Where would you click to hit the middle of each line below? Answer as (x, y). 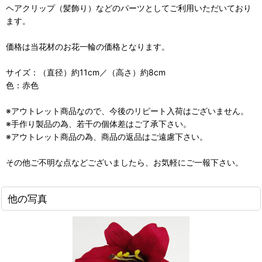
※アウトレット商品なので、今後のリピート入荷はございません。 (127, 111)
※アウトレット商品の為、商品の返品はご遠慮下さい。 (107, 137)
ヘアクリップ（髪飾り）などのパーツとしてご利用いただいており (129, 8)
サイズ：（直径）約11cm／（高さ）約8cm (86, 72)
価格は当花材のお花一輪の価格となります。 (88, 46)
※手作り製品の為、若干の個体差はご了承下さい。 (99, 124)
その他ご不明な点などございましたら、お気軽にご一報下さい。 (125, 162)
